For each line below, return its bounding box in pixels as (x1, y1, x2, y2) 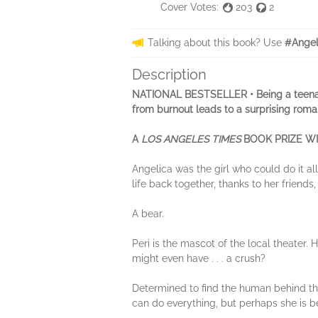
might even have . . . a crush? (132, 252, 265, 264)
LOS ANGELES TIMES (141, 133, 241, 145)
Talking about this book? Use (148, 36, 285, 48)
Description (132, 65, 207, 83)
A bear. (132, 207, 164, 219)
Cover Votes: (160, 1, 219, 13)
